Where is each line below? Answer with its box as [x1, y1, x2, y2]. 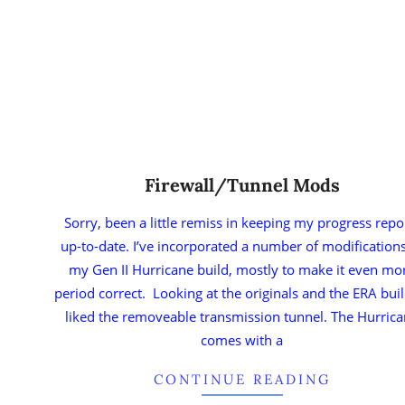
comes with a [201, 330, 284, 349]
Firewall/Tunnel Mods [144, 173, 340, 196]
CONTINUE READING [153, 370, 331, 388]
